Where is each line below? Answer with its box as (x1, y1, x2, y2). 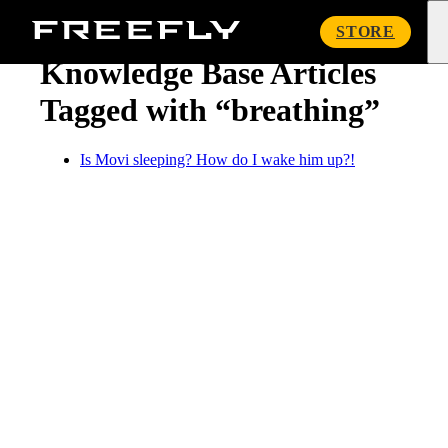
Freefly (239, 19, 284, 37)
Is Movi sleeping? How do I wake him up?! (80, 150, 355, 168)
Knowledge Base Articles (40, 55, 376, 92)
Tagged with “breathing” (40, 92, 380, 129)
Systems (239, 37, 291, 55)
